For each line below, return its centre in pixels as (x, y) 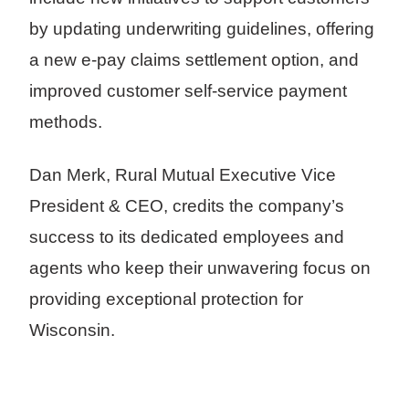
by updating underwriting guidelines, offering (202, 29)
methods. (66, 122)
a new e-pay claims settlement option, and (194, 60)
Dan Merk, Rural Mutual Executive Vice (183, 175)
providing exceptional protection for (166, 299)
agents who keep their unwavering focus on (200, 268)
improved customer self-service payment (188, 91)
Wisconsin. (72, 330)
